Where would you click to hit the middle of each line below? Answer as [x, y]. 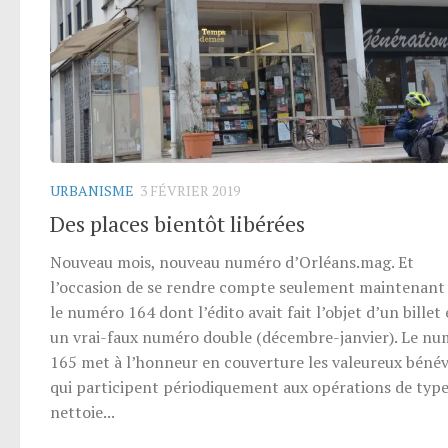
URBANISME [92, 190]
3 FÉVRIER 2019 [190, 190]
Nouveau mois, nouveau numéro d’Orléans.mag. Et [232, 261]
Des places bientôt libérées [177, 223]
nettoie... [82, 411]
